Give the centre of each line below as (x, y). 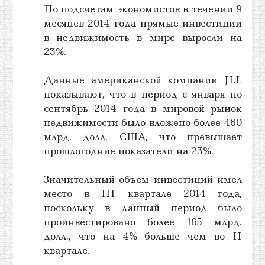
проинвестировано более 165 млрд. (143, 222)
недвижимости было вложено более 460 (143, 123)
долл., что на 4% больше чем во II (143, 236)
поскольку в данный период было (143, 208)
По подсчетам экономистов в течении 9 (143, 9)
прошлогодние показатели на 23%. (128, 151)
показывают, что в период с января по (143, 94)
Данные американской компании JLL (143, 80)
